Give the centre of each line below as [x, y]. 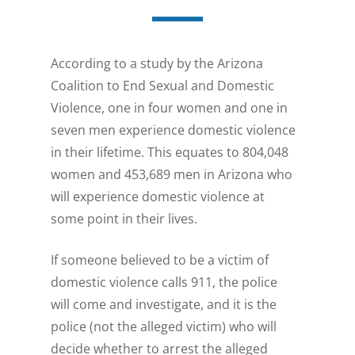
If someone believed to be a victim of [160, 260]
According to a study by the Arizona [157, 64]
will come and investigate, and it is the [164, 305]
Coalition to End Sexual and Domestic [163, 86]
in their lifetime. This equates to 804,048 [170, 153]
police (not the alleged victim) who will [164, 327]
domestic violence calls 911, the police [164, 282]
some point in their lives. [124, 219]
